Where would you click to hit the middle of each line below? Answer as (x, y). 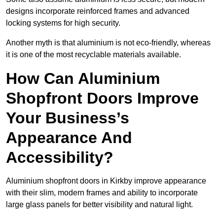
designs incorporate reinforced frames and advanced (98, 11)
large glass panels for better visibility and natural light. (100, 205)
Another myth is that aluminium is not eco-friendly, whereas (108, 43)
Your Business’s (68, 118)
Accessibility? (60, 158)
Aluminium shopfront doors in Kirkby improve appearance (106, 181)
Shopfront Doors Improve (102, 98)
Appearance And (69, 138)
